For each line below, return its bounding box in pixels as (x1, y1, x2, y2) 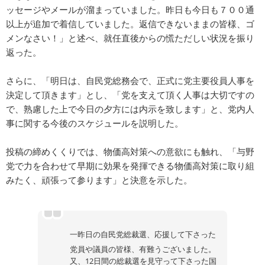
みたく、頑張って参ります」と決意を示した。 (6, 174, 192, 186)
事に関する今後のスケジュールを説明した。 (6, 117, 183, 130)
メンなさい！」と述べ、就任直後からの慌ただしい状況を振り (6, 32, 254, 44)
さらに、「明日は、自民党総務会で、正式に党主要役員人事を (6, 75, 254, 87)
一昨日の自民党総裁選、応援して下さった (70, 229, 216, 240)
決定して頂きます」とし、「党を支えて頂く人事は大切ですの (6, 89, 254, 101)
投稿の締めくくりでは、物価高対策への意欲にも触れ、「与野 (6, 146, 254, 158)
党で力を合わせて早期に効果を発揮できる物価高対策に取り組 (6, 160, 254, 172)
